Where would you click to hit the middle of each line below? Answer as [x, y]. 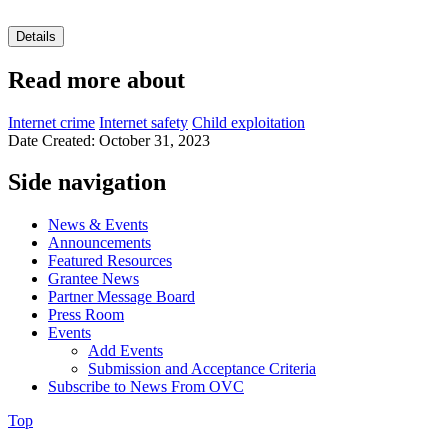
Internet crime [51, 122]
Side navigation [87, 182]
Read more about [96, 79]
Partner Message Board [121, 297]
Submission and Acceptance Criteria [202, 369]
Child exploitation [248, 122]
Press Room [86, 315]
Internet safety [143, 122]
